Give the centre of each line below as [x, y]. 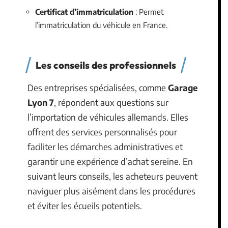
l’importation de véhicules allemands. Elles [108, 117]
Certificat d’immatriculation [84, 11]
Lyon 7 [41, 103]
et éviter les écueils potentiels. [85, 206]
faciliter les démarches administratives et [105, 147]
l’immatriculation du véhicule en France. [101, 25]
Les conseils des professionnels [106, 65]
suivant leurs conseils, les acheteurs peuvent [112, 176]
